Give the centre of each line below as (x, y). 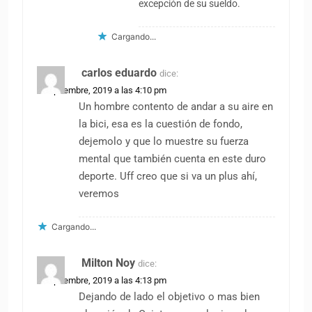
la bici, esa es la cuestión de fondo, (161, 124)
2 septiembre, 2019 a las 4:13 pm (102, 280)
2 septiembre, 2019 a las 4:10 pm (102, 90)
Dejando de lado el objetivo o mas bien (169, 296)
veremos (99, 193)
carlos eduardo (119, 72)
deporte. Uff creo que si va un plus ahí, (168, 176)
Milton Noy (108, 263)
